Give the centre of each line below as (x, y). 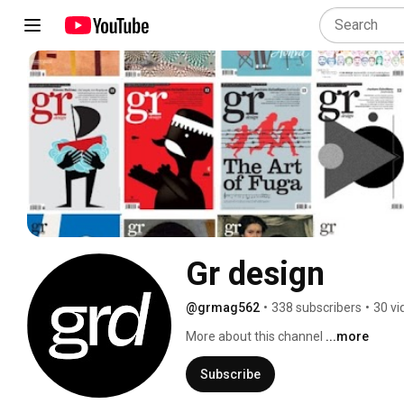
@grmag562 (223, 307)
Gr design (255, 274)
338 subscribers (317, 307)
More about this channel (254, 336)
